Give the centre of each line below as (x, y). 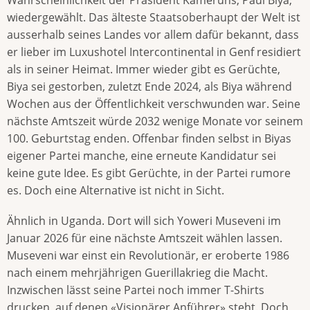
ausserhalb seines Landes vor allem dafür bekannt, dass (153, 34)
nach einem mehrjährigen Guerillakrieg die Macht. (137, 272)
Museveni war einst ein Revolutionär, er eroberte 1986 (148, 255)
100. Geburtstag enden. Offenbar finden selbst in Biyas (149, 138)
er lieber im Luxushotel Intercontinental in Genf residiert (154, 52)
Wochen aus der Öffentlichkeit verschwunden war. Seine (154, 103)
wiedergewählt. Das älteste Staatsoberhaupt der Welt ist (154, 17)
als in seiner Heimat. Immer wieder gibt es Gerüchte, (144, 69)
